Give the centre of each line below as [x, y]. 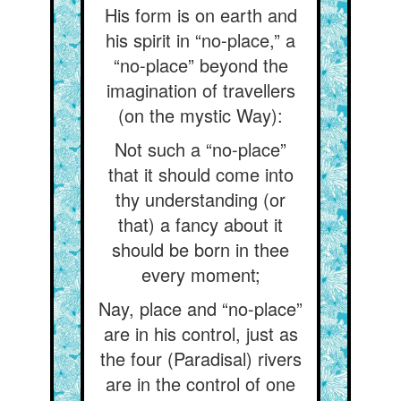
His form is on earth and [200, 15]
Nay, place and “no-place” [200, 308]
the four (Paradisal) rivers [200, 358]
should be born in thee [200, 249]
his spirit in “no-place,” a [200, 40]
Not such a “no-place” [200, 149]
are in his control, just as [200, 333]
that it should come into [200, 174]
